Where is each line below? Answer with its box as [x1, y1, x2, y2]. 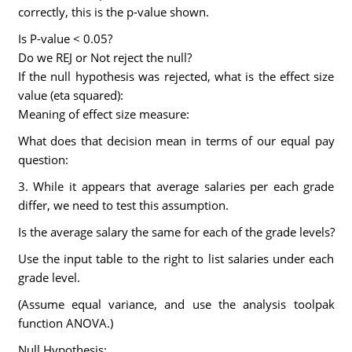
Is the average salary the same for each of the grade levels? [17, 224, 335, 240]
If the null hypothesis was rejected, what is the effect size [17, 68, 335, 84]
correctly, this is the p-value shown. [17, 4, 209, 20]
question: [17, 152, 68, 167]
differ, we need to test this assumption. [17, 197, 229, 213]
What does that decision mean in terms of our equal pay [17, 133, 335, 148]
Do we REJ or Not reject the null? [17, 49, 192, 65]
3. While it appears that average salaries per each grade [17, 178, 335, 194]
